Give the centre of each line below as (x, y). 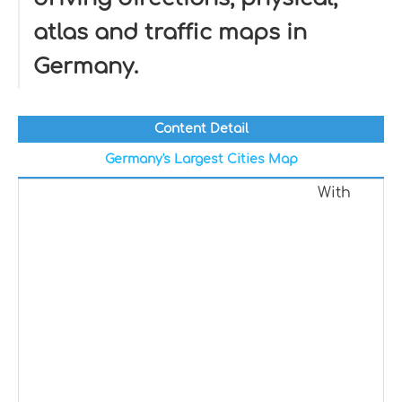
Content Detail (201, 129)
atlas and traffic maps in (170, 33)
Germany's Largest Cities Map (201, 159)
